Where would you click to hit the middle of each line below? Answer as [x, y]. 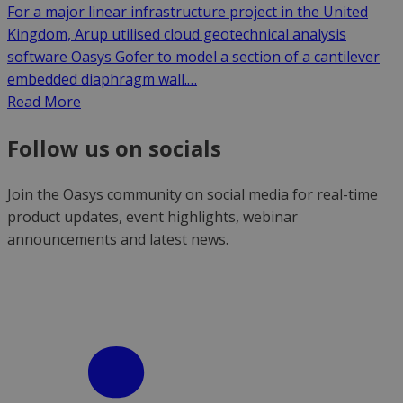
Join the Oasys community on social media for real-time [193, 195]
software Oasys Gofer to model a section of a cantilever [193, 57]
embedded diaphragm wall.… [102, 80]
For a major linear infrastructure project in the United [188, 12]
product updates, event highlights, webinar [152, 217]
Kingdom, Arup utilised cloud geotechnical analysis [177, 35]
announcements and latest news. [118, 240]
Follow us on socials [114, 148]
